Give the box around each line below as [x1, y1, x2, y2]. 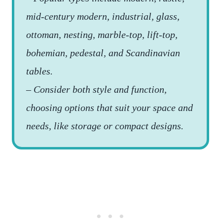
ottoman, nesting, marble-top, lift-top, [26, 29, 178, 40]
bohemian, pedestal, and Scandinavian [26, 47, 180, 58]
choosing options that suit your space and [26, 102, 193, 113]
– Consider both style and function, [26, 83, 167, 95]
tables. [26, 65, 53, 76]
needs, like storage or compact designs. [26, 120, 184, 131]
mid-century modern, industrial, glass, [26, 10, 180, 22]
